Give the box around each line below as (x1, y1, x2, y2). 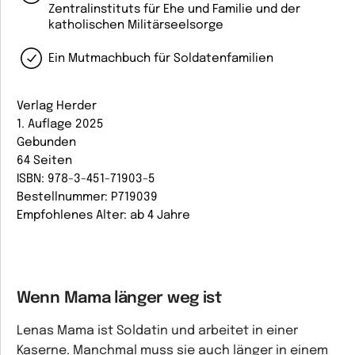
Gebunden (17, 136, 76, 149)
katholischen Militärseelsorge (48, 19, 223, 32)
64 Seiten (17, 155, 72, 167)
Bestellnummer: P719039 (17, 191, 158, 204)
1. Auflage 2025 (17, 118, 104, 131)
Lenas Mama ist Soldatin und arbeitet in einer (17, 324, 298, 338)
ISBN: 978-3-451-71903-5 (17, 173, 155, 185)
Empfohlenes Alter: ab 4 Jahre (17, 209, 190, 222)
